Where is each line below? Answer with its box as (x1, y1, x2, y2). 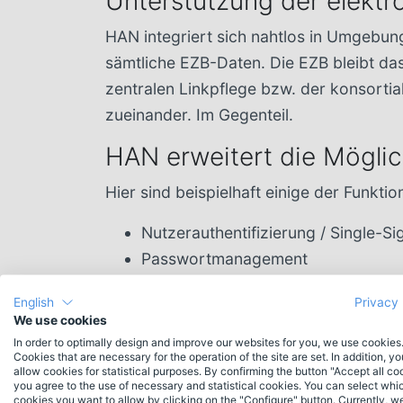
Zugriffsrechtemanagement (141, 275, 343, 294)
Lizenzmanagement (141, 354, 286, 372)
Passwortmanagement (141, 249, 308, 268)
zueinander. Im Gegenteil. (105, 105, 293, 124)
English (13, 294, 54, 309)
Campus (141, 327, 202, 346)
